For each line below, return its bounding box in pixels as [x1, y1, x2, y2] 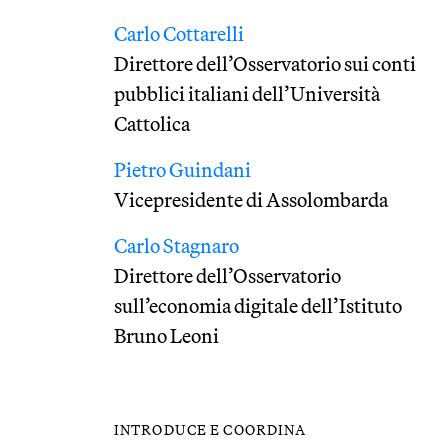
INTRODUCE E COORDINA [114, 421, 307, 439]
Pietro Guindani [114, 157, 251, 182]
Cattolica [114, 111, 190, 136]
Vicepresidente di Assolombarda [114, 187, 388, 212]
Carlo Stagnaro [114, 233, 239, 258]
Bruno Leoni [114, 323, 219, 348]
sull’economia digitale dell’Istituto [114, 293, 402, 318]
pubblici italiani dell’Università [114, 81, 380, 106]
